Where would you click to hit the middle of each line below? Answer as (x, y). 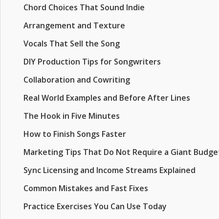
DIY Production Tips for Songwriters (92, 62)
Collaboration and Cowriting (77, 80)
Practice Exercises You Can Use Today (95, 206)
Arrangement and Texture (74, 25)
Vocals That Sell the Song (72, 44)
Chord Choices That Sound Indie (84, 7)
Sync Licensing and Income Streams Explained (109, 170)
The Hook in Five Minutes (72, 116)
